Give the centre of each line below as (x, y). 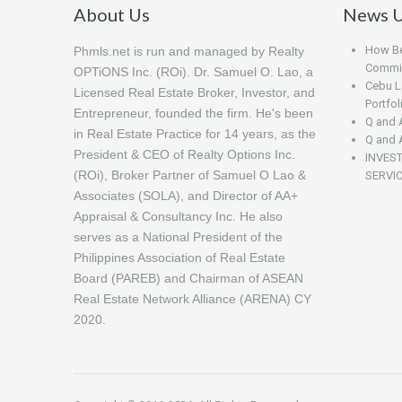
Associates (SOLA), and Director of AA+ (186, 195)
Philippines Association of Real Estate (179, 257)
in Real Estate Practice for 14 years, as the (195, 133)
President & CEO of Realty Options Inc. (184, 154)
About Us (112, 14)
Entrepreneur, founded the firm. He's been (193, 113)
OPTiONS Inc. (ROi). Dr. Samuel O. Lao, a (193, 71)
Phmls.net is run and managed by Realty (189, 51)
